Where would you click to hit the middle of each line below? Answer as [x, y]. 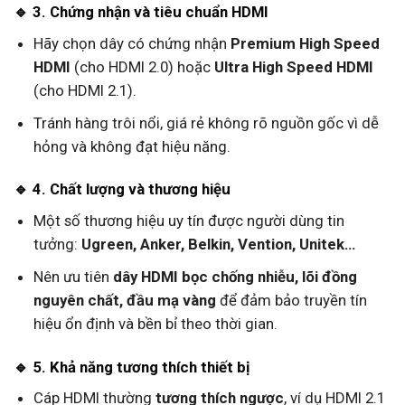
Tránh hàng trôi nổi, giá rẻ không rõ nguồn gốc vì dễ [206, 122]
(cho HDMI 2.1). [85, 90]
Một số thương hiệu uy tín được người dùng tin [188, 220]
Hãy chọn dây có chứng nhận [132, 43]
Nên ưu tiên [73, 276]
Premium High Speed [305, 43]
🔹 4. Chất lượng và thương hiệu [122, 189]
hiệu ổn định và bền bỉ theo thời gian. [155, 323]
